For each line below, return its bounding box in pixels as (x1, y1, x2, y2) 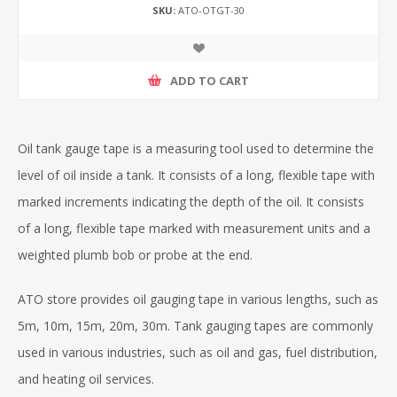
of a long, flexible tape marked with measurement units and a (18, 220, 370, 237)
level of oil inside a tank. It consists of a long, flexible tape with (18, 167, 375, 184)
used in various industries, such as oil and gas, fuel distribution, (18, 344, 378, 362)
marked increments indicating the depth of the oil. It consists (18, 193, 364, 211)
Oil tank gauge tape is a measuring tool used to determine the (18, 140, 374, 158)
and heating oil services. (18, 370, 154, 388)
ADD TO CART (170, 72, 249, 89)
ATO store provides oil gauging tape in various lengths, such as (18, 291, 378, 308)
